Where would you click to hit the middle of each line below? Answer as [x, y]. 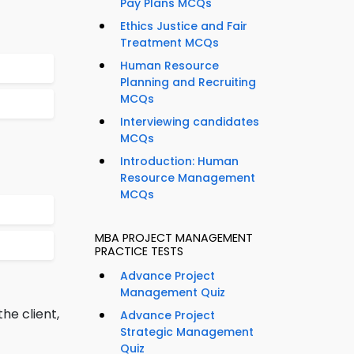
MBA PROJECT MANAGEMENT [174, 238]
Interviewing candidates [190, 122]
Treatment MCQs [169, 43]
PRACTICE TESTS [139, 252]
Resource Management [188, 178]
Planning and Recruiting [188, 83]
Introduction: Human [179, 162]
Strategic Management [187, 332]
